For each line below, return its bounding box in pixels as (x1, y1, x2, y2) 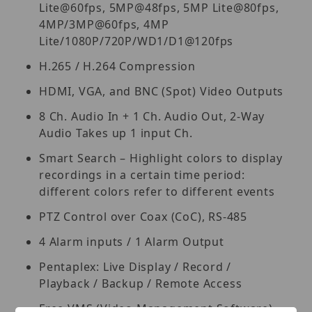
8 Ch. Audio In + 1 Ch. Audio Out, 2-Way (39, 108, 265, 124)
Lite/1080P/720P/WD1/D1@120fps (39, 33, 234, 49)
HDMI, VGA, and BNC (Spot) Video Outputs (39, 83, 284, 99)
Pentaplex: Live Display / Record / (39, 258, 232, 274)
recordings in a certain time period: (39, 166, 245, 182)
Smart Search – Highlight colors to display (39, 150, 283, 166)
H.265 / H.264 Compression (39, 58, 196, 74)
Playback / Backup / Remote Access (39, 275, 242, 291)
